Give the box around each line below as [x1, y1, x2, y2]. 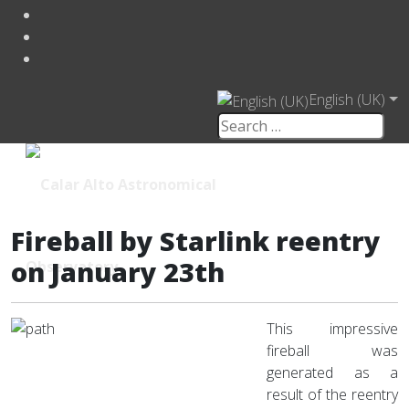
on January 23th [11, 253, 225, 289]
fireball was [267, 340, 398, 361]
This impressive [267, 318, 398, 339]
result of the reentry [267, 383, 398, 404]
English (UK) [309, 89, 386, 110]
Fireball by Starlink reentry [11, 222, 381, 258]
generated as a [267, 362, 398, 383]
